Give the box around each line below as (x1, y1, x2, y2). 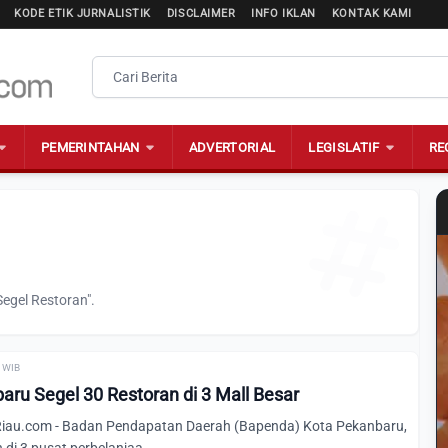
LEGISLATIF (308, 139, 380, 155)
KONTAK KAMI (331, 7, 412, 20)
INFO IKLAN (251, 7, 316, 20)
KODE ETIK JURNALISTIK (14, 7, 151, 20)
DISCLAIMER (166, 7, 236, 20)
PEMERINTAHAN (40, 139, 140, 155)
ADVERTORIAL (188, 139, 276, 155)
